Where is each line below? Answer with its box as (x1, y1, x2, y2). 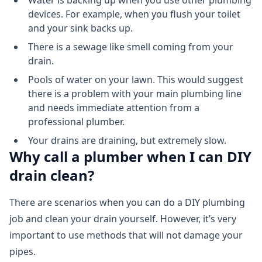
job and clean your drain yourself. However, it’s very (9, 212, 236, 226)
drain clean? (9, 166, 94, 185)
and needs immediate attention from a (28, 101, 199, 115)
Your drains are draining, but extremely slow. (28, 134, 226, 147)
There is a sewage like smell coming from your (28, 40, 233, 54)
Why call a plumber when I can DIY (9, 147, 251, 167)
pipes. (9, 245, 36, 258)
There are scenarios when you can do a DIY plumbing (9, 196, 245, 209)
